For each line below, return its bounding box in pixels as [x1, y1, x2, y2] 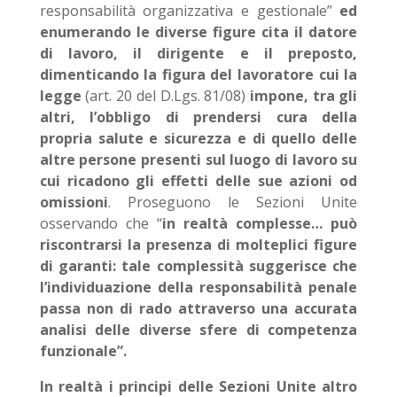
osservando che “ [39, 214, 162, 233]
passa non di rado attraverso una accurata [39, 299, 358, 318]
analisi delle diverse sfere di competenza [39, 320, 358, 339]
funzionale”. [39, 341, 127, 361]
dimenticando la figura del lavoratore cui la [39, 65, 358, 84]
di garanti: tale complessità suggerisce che [39, 256, 358, 276]
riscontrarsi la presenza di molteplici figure [39, 235, 358, 254]
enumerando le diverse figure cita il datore [39, 22, 358, 42]
